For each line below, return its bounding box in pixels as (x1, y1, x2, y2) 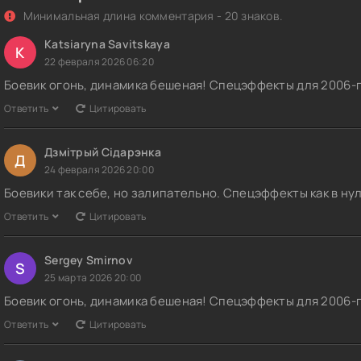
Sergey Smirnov (44, 252, 133, 268)
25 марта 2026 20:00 (44, 271, 142, 285)
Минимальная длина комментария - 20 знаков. (20, 8, 284, 24)
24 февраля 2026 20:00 (44, 163, 154, 177)
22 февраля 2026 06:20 (44, 55, 154, 69)
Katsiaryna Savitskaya (44, 36, 170, 52)
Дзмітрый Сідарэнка (44, 144, 162, 160)
